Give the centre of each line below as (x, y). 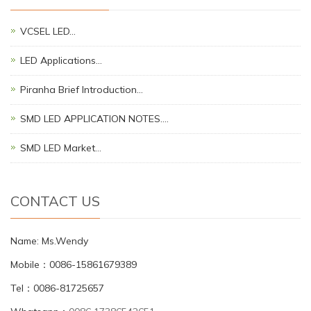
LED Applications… (61, 60)
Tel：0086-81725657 (57, 288)
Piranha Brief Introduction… (82, 89)
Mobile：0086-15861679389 (74, 264)
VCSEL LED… (48, 31)
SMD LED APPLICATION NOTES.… (94, 118)
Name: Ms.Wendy (49, 241)
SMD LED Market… (61, 148)
